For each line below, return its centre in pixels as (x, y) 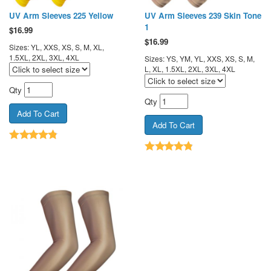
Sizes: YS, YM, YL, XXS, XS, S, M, (200, 58)
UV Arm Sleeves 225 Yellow (61, 15)
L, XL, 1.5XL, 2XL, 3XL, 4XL (190, 68)
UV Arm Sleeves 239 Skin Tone (203, 15)
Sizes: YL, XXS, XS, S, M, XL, (57, 47)
